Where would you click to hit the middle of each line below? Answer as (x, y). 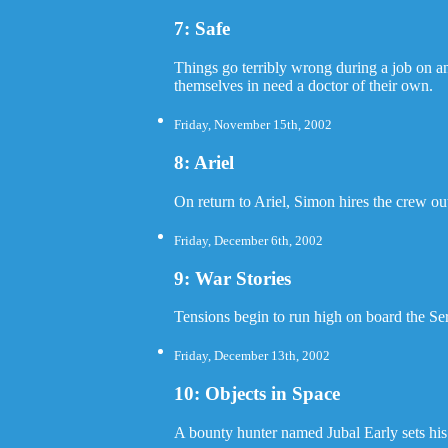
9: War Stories (233, 278)
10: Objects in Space (257, 394)
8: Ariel (204, 163)
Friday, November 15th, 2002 (253, 125)
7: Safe (202, 29)
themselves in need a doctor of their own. (304, 86)
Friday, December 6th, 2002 (249, 240)
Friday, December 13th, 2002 (252, 356)
